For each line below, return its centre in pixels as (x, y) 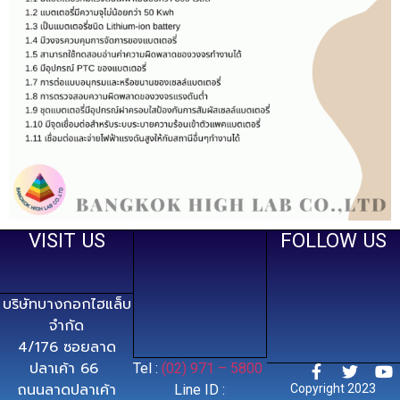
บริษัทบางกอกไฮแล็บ (67, 304)
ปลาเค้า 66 (67, 368)
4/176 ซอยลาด (67, 347)
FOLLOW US (333, 240)
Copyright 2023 (333, 388)
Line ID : (200, 389)
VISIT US (67, 240)
